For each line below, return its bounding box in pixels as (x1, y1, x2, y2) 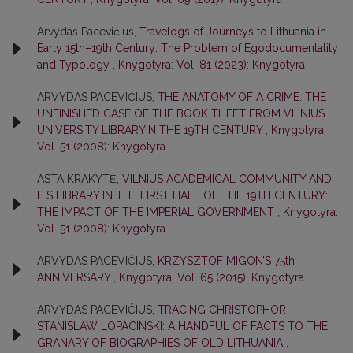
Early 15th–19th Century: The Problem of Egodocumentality (37, 42, 338, 55)
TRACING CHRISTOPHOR (158, 303, 286, 317)
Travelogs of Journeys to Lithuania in (139, 25, 326, 39)
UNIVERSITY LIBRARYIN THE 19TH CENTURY (37, 124, 266, 137)
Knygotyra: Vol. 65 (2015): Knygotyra (119, 271, 304, 284)
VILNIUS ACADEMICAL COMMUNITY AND (122, 173, 332, 186)
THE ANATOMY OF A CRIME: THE (158, 91, 326, 104)
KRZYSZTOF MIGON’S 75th (158, 255, 295, 268)
